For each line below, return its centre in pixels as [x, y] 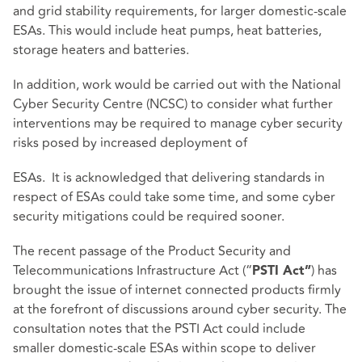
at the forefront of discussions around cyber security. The [180, 310]
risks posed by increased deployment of [130, 143]
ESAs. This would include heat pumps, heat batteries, [167, 30]
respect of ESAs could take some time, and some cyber [174, 197]
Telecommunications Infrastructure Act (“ [133, 271]
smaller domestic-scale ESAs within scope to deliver [164, 349]
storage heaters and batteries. [101, 50]
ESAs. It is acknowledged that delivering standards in [169, 177]
